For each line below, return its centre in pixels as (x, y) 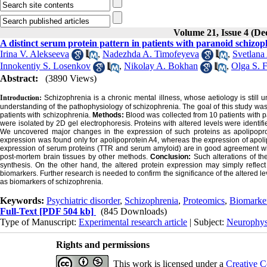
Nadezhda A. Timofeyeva (151, 54)
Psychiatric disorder (83, 200)
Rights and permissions (103, 244)
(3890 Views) (71, 78)
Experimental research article (133, 222)
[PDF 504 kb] (65, 211)
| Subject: (207, 222)
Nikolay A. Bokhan (161, 66)
